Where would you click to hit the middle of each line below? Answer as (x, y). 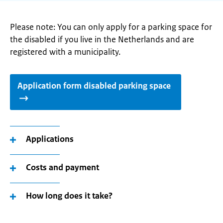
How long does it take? (69, 196)
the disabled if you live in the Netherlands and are (102, 39)
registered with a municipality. (65, 52)
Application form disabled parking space (94, 86)
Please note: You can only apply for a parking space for (111, 27)
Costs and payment (62, 167)
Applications (50, 139)
